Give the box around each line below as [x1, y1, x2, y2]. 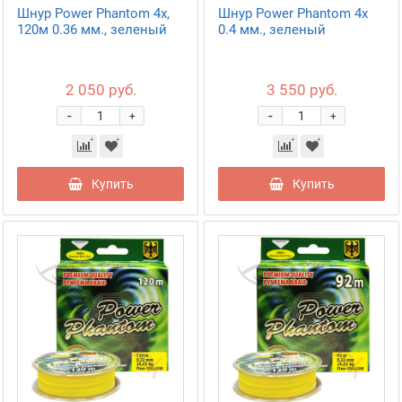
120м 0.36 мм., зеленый [17, 22, 167, 38]
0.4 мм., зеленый [218, 22, 326, 38]
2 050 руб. [65, 81, 136, 99]
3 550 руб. [266, 81, 337, 99]
